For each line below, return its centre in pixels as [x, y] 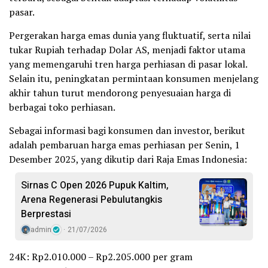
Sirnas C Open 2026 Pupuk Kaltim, [95, 185]
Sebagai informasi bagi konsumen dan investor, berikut [127, 130]
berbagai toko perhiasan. [62, 107]
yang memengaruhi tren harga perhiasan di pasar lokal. [128, 64]
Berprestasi [46, 214]
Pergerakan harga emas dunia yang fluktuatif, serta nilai [130, 35]
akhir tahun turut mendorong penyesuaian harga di [120, 92]
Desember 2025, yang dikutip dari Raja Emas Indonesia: [128, 159]
